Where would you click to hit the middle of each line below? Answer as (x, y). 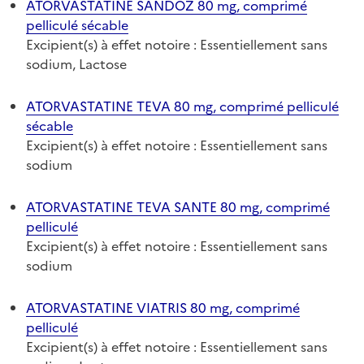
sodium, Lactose (76, 64)
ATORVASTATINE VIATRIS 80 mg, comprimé (163, 308)
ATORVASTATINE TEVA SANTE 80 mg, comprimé (178, 207)
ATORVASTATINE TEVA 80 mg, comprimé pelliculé (182, 106)
